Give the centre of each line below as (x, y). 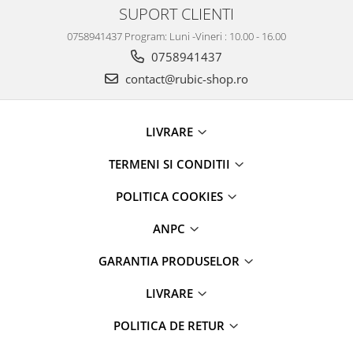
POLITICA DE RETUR (171, 325)
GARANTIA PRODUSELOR (171, 261)
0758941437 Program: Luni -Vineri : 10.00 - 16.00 (176, 36)
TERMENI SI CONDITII (171, 164)
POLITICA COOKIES (171, 196)
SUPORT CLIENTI (176, 13)
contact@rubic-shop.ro (185, 79)
